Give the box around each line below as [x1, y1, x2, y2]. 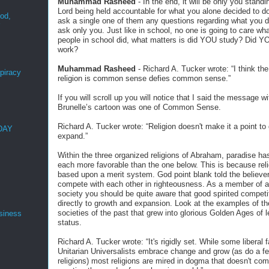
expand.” [58, 131, 88, 141]
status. [58, 218, 82, 227]
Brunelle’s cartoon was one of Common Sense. [58, 103, 221, 112]
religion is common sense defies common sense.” [58, 74, 231, 83]
